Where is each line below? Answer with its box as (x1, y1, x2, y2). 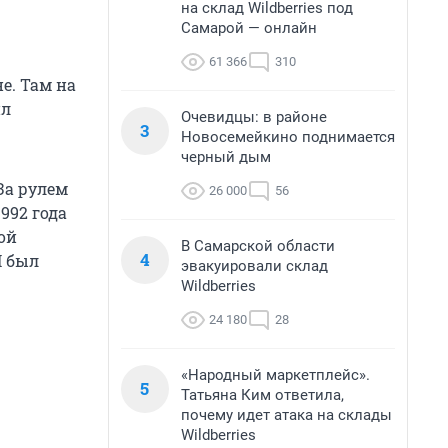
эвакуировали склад (181, 257, 328, 275)
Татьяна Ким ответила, (181, 386, 344, 404)
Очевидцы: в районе (181, 108, 327, 126)
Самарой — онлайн (181, 19, 317, 37)
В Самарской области (181, 237, 335, 255)
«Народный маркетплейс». (181, 366, 370, 384)
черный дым (181, 148, 271, 166)
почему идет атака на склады (181, 406, 392, 424)
